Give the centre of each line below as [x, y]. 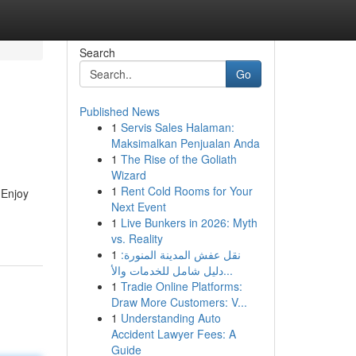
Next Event [138, 207]
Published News [119, 111]
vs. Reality [137, 238]
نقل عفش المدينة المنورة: [180, 254]
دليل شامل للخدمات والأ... [228, 270]
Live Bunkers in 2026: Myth [189, 222]
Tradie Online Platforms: [181, 286]
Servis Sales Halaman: [177, 127]
